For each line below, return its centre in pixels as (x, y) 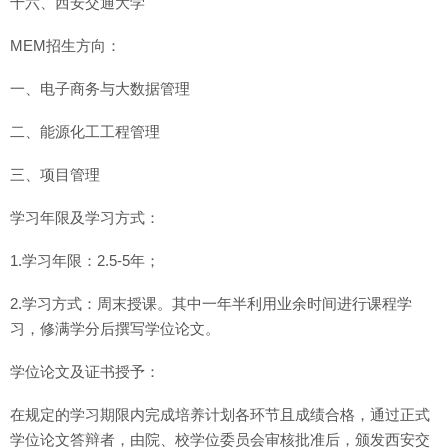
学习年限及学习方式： (85, 217)
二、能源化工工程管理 (85, 131)
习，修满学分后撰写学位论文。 (115, 328)
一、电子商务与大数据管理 (100, 88)
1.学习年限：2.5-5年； (85, 260)
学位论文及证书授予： (85, 371)
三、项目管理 (55, 174)
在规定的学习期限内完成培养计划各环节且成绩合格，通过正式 (220, 414)
